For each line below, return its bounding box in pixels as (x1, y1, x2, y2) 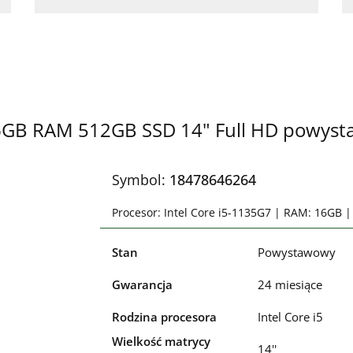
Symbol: (111, 170, 169, 190)
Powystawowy (257, 244, 336, 261)
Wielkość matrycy (111, 333, 210, 350)
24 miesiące (257, 277, 322, 293)
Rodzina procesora (111, 309, 217, 325)
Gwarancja (111, 277, 173, 293)
